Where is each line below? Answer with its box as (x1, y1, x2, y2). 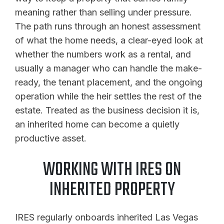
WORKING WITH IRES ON (43, 155, 181, 184)
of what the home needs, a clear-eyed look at (15, 34, 203, 45)
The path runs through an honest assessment (15, 20, 200, 31)
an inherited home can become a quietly (15, 118, 179, 129)
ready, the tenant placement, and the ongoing (15, 76, 202, 87)
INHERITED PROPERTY (49, 175, 175, 204)
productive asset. (15, 132, 86, 143)
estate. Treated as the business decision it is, (15, 104, 199, 115)
